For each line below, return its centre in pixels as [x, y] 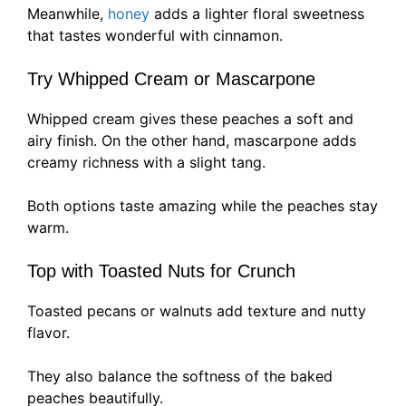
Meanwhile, [68, 14]
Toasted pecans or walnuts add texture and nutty [197, 311]
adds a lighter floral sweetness [257, 14]
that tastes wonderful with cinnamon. [155, 36]
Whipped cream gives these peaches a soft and [190, 119]
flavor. [48, 333]
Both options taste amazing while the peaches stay [203, 206]
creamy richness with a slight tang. [146, 163]
